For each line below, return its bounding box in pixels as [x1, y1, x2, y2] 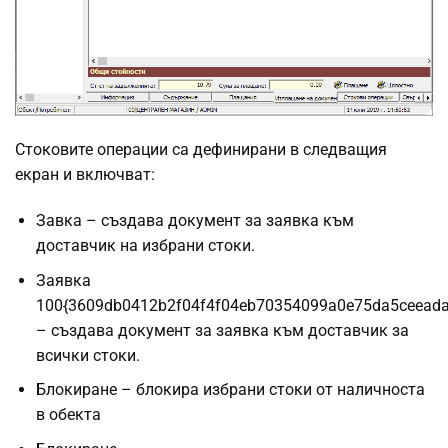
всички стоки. [36, 345, 140, 365]
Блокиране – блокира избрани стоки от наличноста [36, 380, 425, 400]
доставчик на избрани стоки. [36, 235, 255, 255]
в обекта [36, 405, 101, 425]
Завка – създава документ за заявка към [36, 210, 354, 230]
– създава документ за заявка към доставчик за [36, 320, 409, 340]
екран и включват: [15, 164, 155, 184]
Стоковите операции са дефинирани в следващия [15, 139, 387, 159]
